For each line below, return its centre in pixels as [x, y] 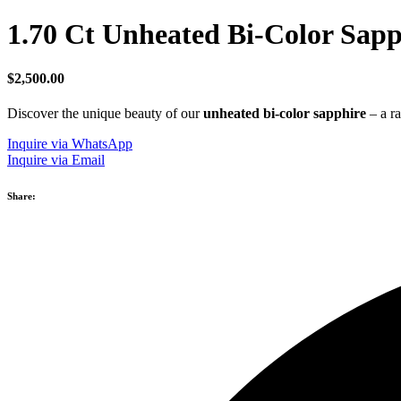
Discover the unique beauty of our [105, 114]
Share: [21, 196]
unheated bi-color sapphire [285, 114]
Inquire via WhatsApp [70, 144]
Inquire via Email [56, 160]
